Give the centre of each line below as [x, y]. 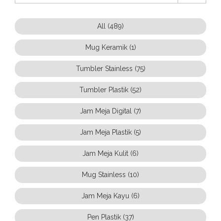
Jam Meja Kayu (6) [110, 196]
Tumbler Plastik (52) [110, 90]
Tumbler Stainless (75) [110, 69]
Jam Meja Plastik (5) [110, 132]
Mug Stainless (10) [110, 175]
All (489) [110, 26]
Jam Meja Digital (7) [110, 111]
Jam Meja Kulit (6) [110, 153]
